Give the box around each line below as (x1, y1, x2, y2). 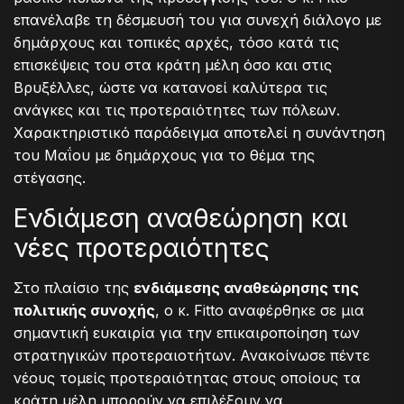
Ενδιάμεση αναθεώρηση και (14, 202, 348, 234)
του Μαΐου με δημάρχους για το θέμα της (14, 145, 315, 164)
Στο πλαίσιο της (14, 278, 133, 297)
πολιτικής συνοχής (14, 300, 155, 319)
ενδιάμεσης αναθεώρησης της (133, 278, 359, 297)
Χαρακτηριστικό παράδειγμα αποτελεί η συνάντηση (14, 123, 385, 142)
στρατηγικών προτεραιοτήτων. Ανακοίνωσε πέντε (14, 345, 370, 364)
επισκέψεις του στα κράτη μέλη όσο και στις (14, 55, 332, 74)
